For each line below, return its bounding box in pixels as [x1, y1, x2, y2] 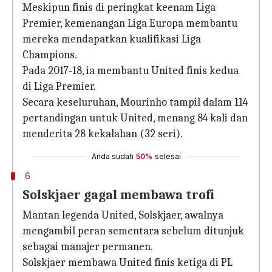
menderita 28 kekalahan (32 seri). [22, 127, 183, 140]
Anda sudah [91, 152, 134, 161]
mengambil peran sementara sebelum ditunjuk [22, 225, 244, 237]
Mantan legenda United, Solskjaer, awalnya [22, 209, 223, 222]
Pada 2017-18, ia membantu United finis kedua [22, 64, 239, 77]
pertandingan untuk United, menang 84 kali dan [22, 112, 248, 124]
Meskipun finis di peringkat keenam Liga [22, 1, 216, 14]
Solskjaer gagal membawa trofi [22, 187, 217, 203]
